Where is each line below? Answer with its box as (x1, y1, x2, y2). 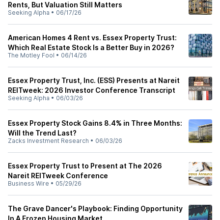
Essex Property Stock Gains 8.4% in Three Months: (8, 119, 182, 127)
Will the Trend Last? (8, 129, 77, 137)
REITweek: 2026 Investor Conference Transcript (8, 86, 175, 94)
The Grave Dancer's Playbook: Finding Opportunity (8, 204, 183, 213)
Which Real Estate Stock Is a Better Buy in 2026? (8, 43, 174, 52)
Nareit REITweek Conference (8, 171, 108, 180)
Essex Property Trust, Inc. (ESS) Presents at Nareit (8, 76, 180, 84)
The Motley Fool (8, 52, 55, 59)
